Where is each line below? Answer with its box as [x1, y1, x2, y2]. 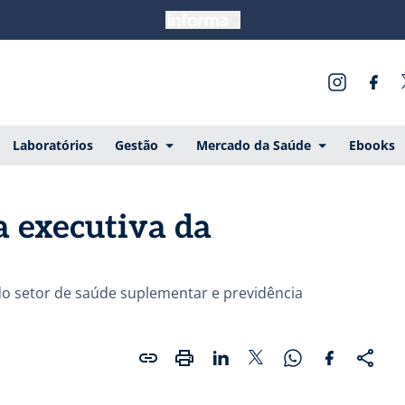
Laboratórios [12, 136, 93, 154]
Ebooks [348, 136, 395, 154]
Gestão [114, 136, 158, 154]
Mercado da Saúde [195, 136, 311, 154]
